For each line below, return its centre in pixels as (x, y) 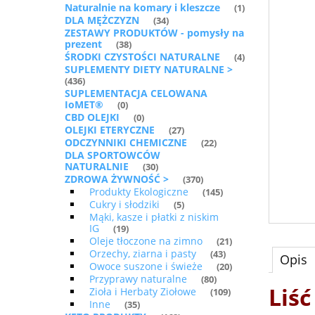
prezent (83, 44)
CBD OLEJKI (92, 117)
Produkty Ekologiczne (139, 192)
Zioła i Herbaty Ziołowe (143, 292)
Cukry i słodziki (124, 205)
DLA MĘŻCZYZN (102, 20)
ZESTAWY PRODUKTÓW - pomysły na (154, 33)
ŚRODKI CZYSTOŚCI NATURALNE (142, 57)
